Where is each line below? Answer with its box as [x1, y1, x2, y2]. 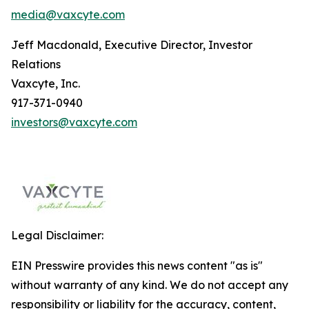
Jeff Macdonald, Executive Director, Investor [11, 38, 252, 52]
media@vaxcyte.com [11, 8, 125, 21]
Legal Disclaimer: [11, 228, 103, 242]
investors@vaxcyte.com [11, 115, 137, 129]
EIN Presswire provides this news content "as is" [11, 259, 263, 272]
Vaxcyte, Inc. [11, 77, 80, 90]
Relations [11, 57, 61, 71]
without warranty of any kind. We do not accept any [11, 278, 288, 292]
